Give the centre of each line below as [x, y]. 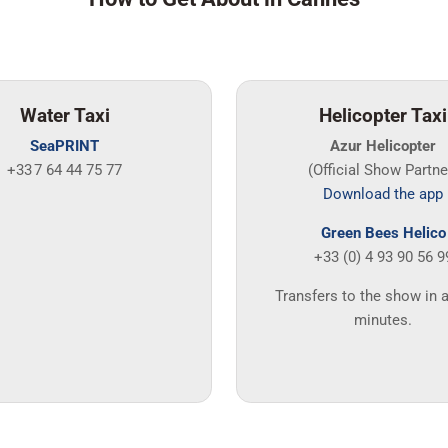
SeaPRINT [65, 146]
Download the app [383, 194]
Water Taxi [64, 116]
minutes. [383, 319]
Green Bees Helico [383, 233]
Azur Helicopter [383, 146]
